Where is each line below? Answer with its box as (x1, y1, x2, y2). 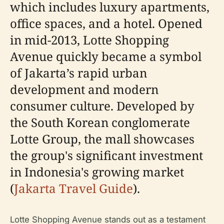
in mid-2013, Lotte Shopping (10, 31, 169, 48)
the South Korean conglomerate (10, 114, 190, 130)
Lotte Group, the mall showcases (10, 130, 194, 147)
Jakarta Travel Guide (14, 180, 133, 196)
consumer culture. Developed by (10, 97, 194, 114)
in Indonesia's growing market (10, 163, 184, 180)
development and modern (10, 81, 158, 97)
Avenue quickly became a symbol (10, 48, 201, 64)
